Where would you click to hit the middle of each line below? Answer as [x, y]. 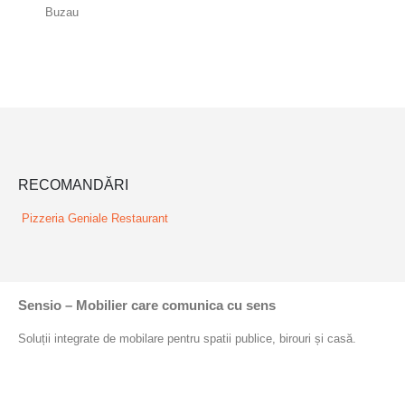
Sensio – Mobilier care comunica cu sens [147, 306]
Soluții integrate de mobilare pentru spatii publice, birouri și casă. [187, 339]
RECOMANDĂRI [73, 184]
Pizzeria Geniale [65, 218]
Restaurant [140, 218]
